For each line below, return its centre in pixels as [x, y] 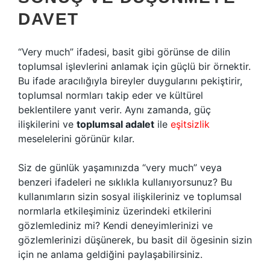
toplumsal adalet [115, 124]
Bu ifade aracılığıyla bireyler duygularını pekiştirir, [130, 81]
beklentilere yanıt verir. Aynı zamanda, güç [115, 110]
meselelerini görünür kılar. [76, 139]
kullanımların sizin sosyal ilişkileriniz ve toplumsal [130, 196]
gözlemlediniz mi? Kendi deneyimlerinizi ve [115, 225]
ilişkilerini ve [47, 124]
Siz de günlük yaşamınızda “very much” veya [120, 168]
